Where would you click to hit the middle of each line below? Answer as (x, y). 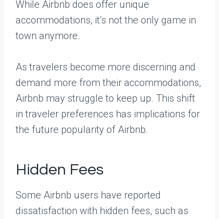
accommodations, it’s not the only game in (106, 20)
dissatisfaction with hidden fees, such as (102, 211)
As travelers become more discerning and (106, 67)
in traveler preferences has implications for (108, 114)
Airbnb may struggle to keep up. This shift (105, 99)
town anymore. (48, 36)
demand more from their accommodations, (108, 83)
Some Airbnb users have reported (88, 195)
